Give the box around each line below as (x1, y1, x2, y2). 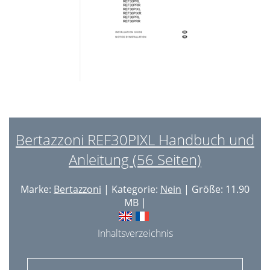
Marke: (20, 183, 54, 196)
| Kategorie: (101, 183, 160, 196)
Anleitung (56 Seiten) (69, 149, 201, 169)
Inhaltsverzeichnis (97, 227, 173, 240)
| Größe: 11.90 (181, 183, 250, 196)
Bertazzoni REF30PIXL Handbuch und (16, 130, 254, 149)
